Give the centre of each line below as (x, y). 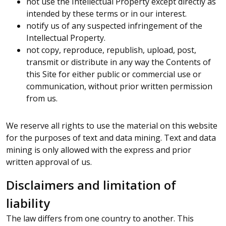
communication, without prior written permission (119, 86)
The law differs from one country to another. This (100, 218)
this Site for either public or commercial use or (114, 74)
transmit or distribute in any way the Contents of (119, 62)
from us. (42, 98)
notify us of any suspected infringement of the (114, 26)
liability (28, 203)
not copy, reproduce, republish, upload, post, (111, 50)
